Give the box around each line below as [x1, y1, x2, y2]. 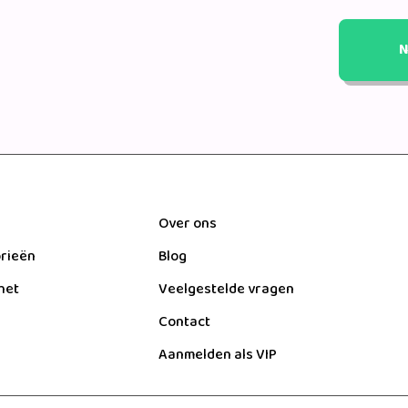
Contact [158, 311, 210, 335]
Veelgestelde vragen [158, 278, 294, 302]
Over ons [158, 212, 217, 237]
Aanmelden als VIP [158, 343, 277, 368]
